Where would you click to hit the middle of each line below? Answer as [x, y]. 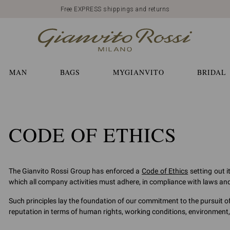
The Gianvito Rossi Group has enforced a [75, 171]
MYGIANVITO [138, 72]
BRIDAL [212, 72]
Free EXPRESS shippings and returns [115, 9]
